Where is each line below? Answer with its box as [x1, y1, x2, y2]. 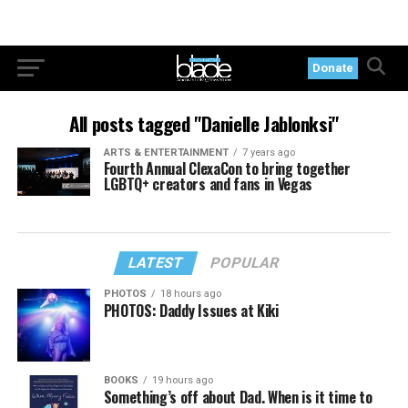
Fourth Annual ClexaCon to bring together [103, 158, 351, 179]
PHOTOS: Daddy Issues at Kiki [103, 300, 279, 322]
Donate [312, 61, 354, 75]
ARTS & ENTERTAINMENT [103, 147, 229, 158]
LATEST [127, 254, 187, 272]
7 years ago [241, 147, 295, 158]
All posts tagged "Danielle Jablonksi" [69, 109, 339, 138]
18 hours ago [159, 288, 221, 301]
